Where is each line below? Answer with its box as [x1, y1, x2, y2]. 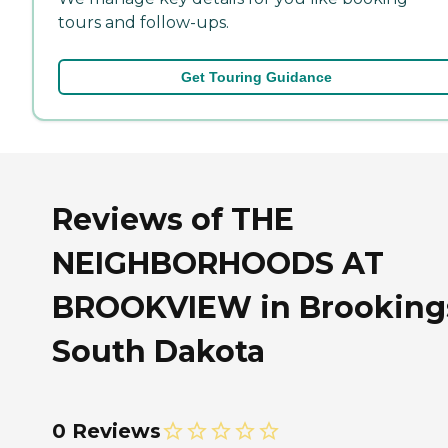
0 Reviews [52, 418, 161, 443]
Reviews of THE [52, 200, 294, 238]
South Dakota [52, 332, 265, 370]
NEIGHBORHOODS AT [52, 244, 384, 282]
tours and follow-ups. [58, 13, 229, 32]
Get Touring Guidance [180, 69, 332, 85]
